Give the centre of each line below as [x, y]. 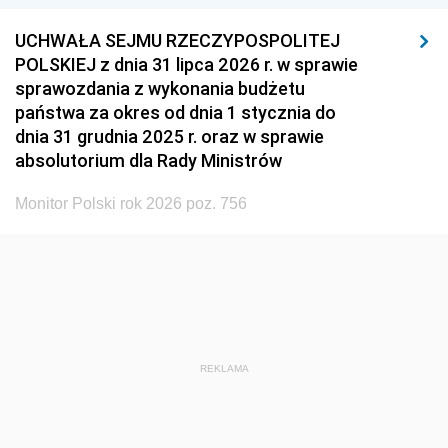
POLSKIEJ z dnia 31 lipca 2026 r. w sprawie [186, 64]
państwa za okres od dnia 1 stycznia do [175, 112]
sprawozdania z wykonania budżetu [160, 88]
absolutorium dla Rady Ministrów [148, 160]
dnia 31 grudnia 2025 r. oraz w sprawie [169, 136]
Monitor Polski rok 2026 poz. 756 [131, 203]
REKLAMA [224, 368]
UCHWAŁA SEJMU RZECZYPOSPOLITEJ [177, 40]
